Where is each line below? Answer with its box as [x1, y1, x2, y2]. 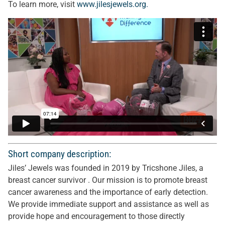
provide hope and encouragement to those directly [8, 211, 185, 221]
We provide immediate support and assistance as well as [8, 199, 209, 209]
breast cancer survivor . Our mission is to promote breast [8, 175, 207, 185]
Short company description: [8, 148, 111, 160]
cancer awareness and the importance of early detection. [8, 187, 208, 197]
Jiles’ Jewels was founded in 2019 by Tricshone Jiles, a [8, 163, 203, 173]
